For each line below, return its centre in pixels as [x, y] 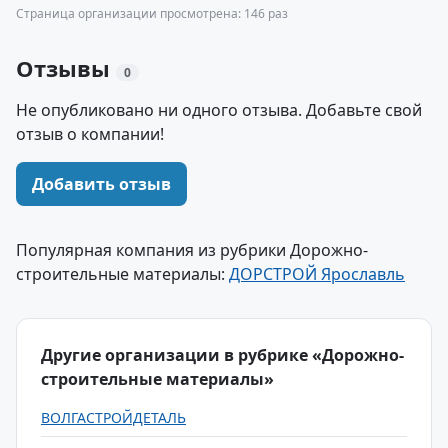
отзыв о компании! [90, 134]
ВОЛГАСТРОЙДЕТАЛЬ [113, 417]
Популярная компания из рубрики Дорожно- [192, 250]
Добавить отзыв [101, 184]
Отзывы [66, 68]
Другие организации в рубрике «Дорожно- [222, 355]
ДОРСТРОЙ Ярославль [317, 274]
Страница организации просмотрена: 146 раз [152, 13]
